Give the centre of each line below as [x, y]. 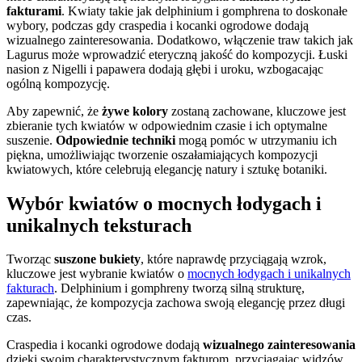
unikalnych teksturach [99, 225]
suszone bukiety [97, 259]
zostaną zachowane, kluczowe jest [257, 111]
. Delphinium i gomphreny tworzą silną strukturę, [179, 288]
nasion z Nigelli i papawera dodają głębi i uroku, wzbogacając [165, 69]
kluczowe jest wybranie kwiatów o [97, 274]
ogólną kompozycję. [58, 83]
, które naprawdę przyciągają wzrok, [234, 259]
